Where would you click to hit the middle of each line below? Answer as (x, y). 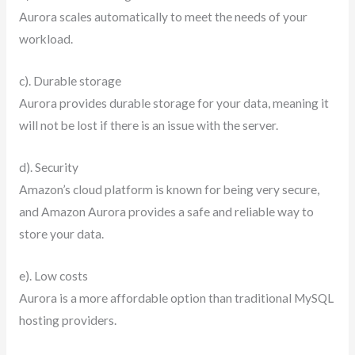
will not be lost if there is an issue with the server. (148, 126)
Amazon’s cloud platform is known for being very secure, (169, 189)
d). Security (50, 167)
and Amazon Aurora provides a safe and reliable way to (166, 212)
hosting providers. (67, 320)
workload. (46, 39)
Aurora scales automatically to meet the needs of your (163, 17)
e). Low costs (54, 275)
